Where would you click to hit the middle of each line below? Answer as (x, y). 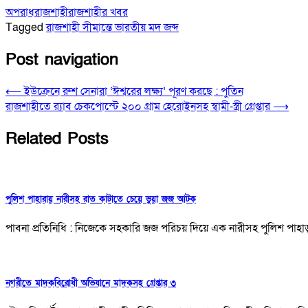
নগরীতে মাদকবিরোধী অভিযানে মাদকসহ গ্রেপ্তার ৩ (91, 283)
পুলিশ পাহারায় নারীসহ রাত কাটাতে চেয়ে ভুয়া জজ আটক (101, 199)
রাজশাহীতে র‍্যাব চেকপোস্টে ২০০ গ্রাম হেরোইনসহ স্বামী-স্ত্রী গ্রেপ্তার (138, 106)
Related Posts (57, 138)
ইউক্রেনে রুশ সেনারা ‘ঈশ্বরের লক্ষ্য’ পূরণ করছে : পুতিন (134, 91)
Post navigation (62, 59)
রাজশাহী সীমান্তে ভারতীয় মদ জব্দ (112, 27)
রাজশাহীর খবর (98, 12)
